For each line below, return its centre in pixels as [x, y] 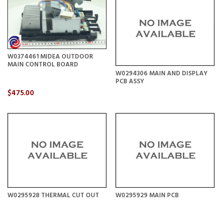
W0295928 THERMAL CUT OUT [53, 195]
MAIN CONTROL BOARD [43, 64]
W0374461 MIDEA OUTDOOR [50, 56]
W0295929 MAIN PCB [147, 195]
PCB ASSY [130, 82]
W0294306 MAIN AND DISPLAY [161, 74]
